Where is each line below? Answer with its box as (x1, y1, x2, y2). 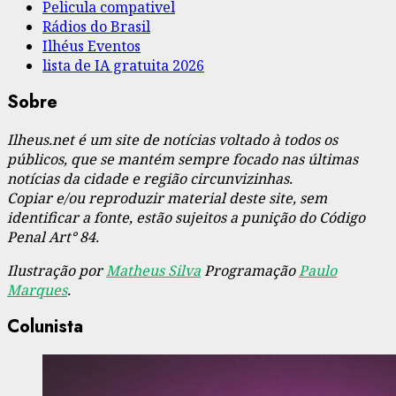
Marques (7, 279, 67, 300)
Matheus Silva (106, 260, 201, 280)
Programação (201, 260, 299, 280)
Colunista (7, 314, 83, 340)
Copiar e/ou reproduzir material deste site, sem (7, 187, 327, 208)
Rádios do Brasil (42, 16, 150, 36)
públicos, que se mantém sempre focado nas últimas (7, 148, 358, 169)
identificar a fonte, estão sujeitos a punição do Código (7, 207, 365, 227)
